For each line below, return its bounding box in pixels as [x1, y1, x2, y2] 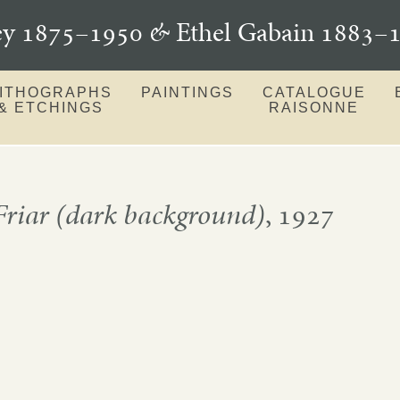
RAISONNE [269, 99, 360, 115]
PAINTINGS [140, 84, 234, 100]
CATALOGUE [262, 84, 366, 100]
